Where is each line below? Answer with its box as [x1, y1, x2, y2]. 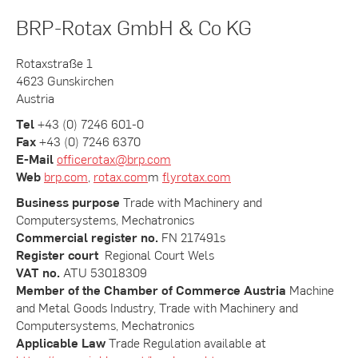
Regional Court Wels [101, 245, 214, 263]
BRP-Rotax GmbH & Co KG [16, 12, 252, 41]
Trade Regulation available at [105, 333, 266, 351]
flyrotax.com [162, 167, 231, 185]
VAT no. [16, 263, 60, 280]
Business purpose [16, 193, 120, 210]
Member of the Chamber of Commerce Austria [16, 280, 286, 298]
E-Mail [16, 149, 54, 167]
